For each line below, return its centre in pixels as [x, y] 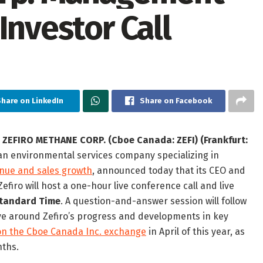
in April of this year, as [195, 232]
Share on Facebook [176, 101]
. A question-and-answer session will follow [154, 201]
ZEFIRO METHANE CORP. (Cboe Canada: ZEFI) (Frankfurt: [125, 140]
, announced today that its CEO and [169, 171]
